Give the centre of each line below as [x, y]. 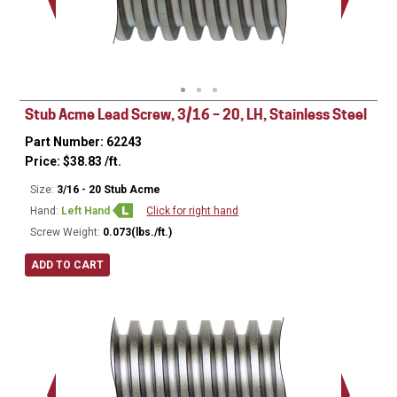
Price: [44, 162]
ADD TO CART [68, 265]
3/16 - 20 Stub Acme [109, 190]
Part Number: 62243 [84, 142]
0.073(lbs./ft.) [138, 233]
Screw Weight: [66, 233]
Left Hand [87, 211]
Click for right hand [193, 211]
